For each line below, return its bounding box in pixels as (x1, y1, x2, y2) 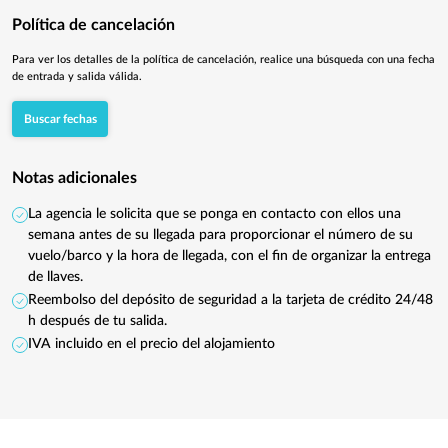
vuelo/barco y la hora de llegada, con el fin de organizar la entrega (28, 249, 431, 264)
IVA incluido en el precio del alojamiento (28, 337, 275, 352)
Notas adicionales (12, 170, 137, 187)
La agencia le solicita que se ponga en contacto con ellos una (28, 207, 401, 222)
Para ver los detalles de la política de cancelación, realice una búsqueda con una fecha (12, 54, 435, 66)
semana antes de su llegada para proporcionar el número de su (28, 228, 413, 243)
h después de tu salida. (28, 314, 167, 329)
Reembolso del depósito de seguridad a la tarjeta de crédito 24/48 (28, 293, 433, 308)
